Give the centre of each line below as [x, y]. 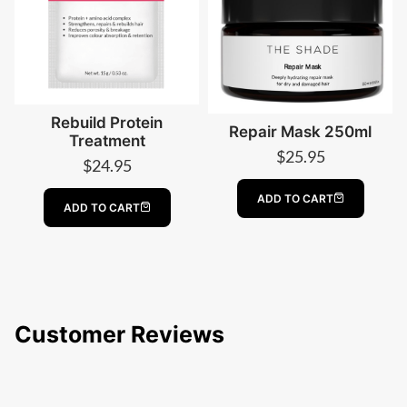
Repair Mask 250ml [300, 132]
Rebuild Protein [107, 123]
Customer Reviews [119, 335]
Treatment [107, 141]
